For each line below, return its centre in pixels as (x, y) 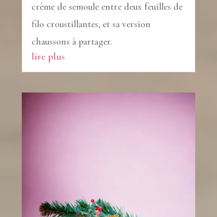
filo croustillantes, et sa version (91, 24)
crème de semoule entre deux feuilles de (107, 7)
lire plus (48, 57)
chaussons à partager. (72, 42)
